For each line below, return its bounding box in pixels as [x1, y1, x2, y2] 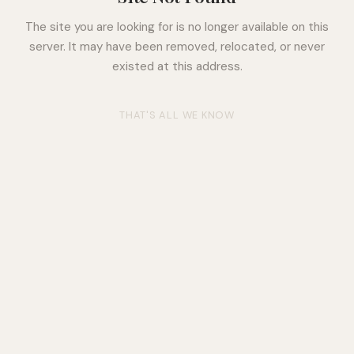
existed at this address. [111, 58, 243, 75]
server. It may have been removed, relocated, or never [29, 39, 325, 55]
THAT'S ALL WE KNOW [119, 108, 235, 122]
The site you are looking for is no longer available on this [25, 19, 329, 36]
